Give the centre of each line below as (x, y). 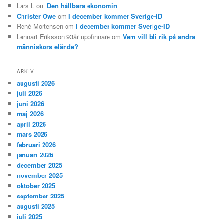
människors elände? (48, 47)
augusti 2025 (36, 206)
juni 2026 (31, 103)
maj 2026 (30, 113)
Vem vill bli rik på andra (159, 37)
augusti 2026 (36, 83)
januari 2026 (35, 154)
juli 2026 (30, 93)
